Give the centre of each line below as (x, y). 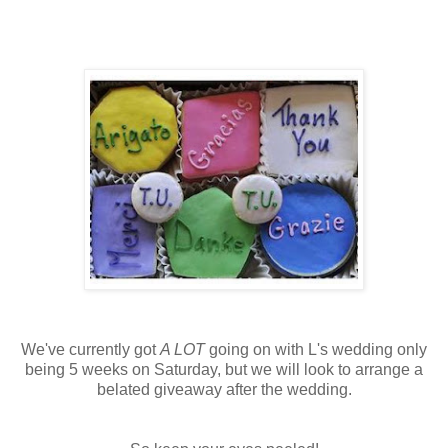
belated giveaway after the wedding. (224, 389)
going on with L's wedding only (316, 349)
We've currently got (90, 349)
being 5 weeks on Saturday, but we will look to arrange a (224, 369)
